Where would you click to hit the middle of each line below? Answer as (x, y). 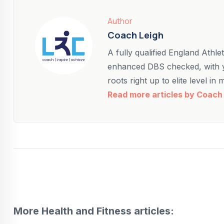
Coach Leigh (135, 35)
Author (120, 21)
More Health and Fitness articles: (94, 211)
